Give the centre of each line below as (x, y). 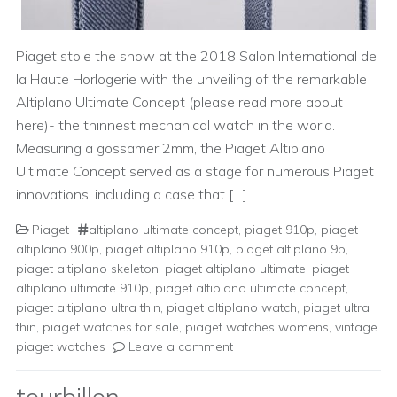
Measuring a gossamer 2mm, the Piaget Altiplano (171, 148)
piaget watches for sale (111, 327)
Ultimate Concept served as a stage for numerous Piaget (195, 171)
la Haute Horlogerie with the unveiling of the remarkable (191, 79)
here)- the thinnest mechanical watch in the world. (175, 125)
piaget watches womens (257, 327)
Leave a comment (181, 346)
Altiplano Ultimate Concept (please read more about (179, 102)
